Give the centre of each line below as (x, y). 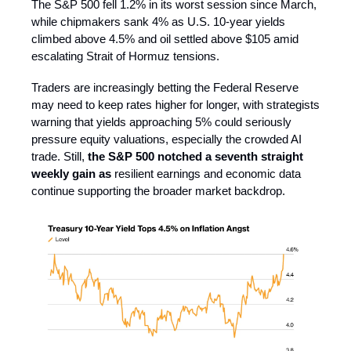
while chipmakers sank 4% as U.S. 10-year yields (158, 21)
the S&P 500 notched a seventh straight (195, 156)
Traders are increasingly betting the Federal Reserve (165, 87)
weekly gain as (71, 173)
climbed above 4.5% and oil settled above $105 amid (165, 38)
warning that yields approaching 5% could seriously (161, 121)
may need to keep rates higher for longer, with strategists (175, 104)
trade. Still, (60, 156)
